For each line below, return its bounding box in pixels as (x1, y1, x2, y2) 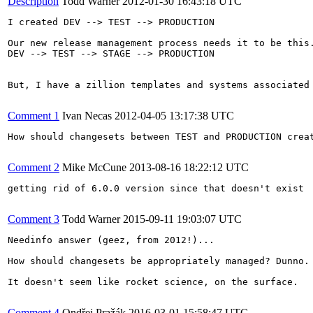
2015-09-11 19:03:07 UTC (123, 212, 242, 225)
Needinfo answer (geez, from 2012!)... (8, 234, 214, 245)
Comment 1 (8, 109, 59, 122)
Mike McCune (62, 161, 126, 173)
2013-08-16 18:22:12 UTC (129, 161, 249, 173)
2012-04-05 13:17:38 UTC (115, 109, 234, 122)
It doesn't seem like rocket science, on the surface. (8, 276, 298, 287)
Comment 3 (8, 212, 59, 225)
